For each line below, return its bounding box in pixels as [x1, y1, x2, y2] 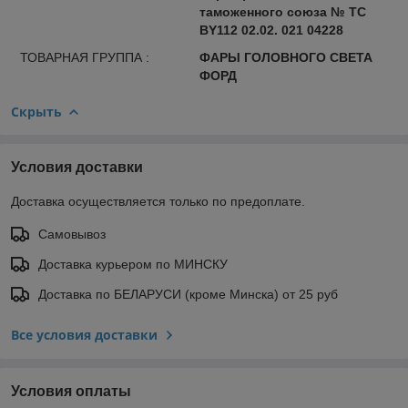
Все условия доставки [11, 325, 158, 343]
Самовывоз [38, 226, 106, 241]
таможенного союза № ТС [199, 4, 366, 19]
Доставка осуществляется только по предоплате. [11, 193, 305, 209]
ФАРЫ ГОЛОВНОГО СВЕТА [199, 49, 372, 65]
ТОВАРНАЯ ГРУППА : [20, 49, 149, 65]
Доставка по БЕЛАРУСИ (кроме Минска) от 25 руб [38, 286, 338, 301]
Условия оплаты [11, 382, 131, 399]
